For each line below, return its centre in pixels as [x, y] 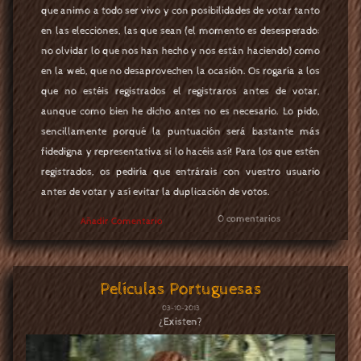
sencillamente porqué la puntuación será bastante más [180, 132]
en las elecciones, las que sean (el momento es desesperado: [180, 31]
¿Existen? [180, 322]
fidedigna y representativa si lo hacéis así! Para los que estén [180, 152]
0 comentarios [249, 219]
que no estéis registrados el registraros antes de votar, [180, 92]
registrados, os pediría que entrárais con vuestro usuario [180, 172]
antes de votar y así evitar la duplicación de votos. [156, 193]
